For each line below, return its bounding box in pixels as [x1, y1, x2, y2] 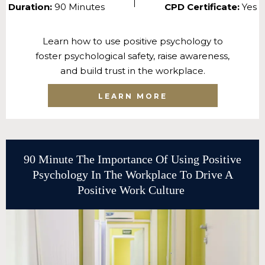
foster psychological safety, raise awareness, [35, 50, 230, 62]
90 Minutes [54, 1, 105, 13]
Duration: [8, 1, 54, 13]
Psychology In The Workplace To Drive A [32, 168, 233, 182]
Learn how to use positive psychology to [42, 35, 223, 47]
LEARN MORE [98, 92, 167, 101]
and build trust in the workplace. [60, 65, 205, 77]
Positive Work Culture [77, 183, 188, 197]
